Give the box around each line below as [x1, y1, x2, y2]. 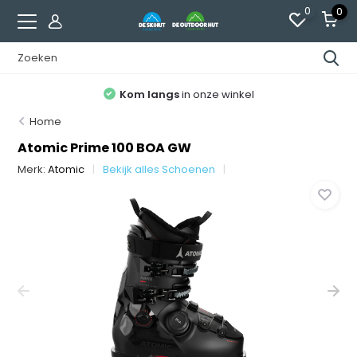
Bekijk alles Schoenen [103, 162, 216, 177]
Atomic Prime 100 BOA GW [18, 139, 192, 157]
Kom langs [119, 86, 179, 102]
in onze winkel [178, 86, 254, 102]
